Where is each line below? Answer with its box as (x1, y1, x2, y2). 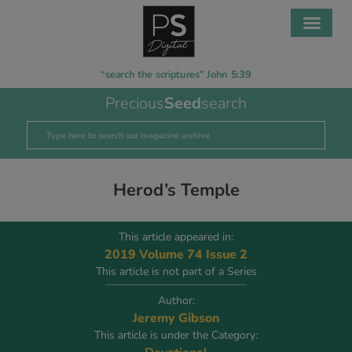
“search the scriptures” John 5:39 (101, 68, 251, 82)
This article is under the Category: (94, 328, 258, 343)
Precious (105, 93, 164, 114)
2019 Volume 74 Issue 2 (104, 246, 247, 263)
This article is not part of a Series (95, 264, 257, 279)
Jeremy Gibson (132, 310, 220, 327)
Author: (157, 293, 195, 308)
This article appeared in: (119, 229, 233, 244)
